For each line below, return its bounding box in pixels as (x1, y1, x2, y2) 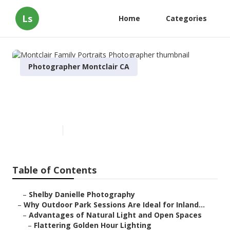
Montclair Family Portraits (20, 84, 183, 101)
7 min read (68, 126, 100, 135)
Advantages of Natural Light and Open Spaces (29, 210, 202, 220)
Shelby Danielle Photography (29, 189, 135, 200)
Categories (166, 13, 207, 23)
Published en (20, 126, 57, 135)
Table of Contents (12, 164, 97, 177)
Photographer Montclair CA (28, 62, 129, 71)
